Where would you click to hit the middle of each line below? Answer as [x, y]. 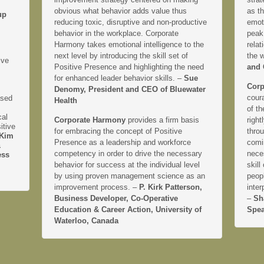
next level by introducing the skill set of [121, 55]
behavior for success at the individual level [127, 164]
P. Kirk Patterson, [170, 187]
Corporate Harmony [91, 120]
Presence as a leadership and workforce [122, 142]
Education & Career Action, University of [128, 209]
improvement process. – [96, 187]
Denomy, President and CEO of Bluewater [130, 89]
